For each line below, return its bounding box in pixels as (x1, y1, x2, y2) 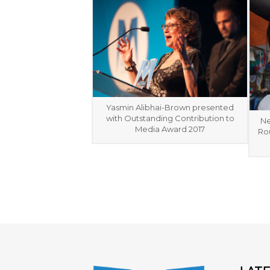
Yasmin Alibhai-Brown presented (106, 102, 234, 112)
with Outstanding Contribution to (105, 113, 234, 123)
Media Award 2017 (135, 124, 205, 134)
